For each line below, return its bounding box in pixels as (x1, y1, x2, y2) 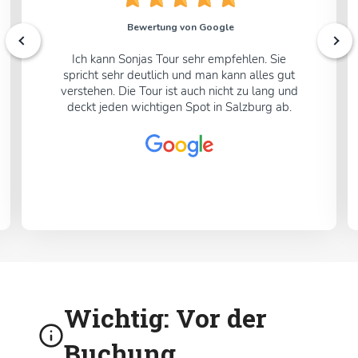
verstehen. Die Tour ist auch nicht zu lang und (60, 83, 298, 100)
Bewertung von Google (126, 21, 234, 34)
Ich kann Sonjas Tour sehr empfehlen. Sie (72, 51, 286, 68)
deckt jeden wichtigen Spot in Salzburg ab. (66, 99, 292, 116)
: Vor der (164, 300, 267, 335)
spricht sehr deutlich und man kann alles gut (63, 67, 295, 84)
